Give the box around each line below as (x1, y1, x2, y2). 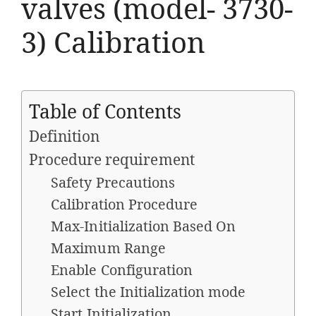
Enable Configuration (51, 260, 193, 279)
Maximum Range (51, 238, 166, 257)
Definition (29, 126, 100, 146)
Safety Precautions (51, 172, 175, 192)
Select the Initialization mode (51, 281, 246, 301)
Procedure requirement (29, 149, 195, 169)
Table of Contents (29, 98, 182, 124)
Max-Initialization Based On (51, 216, 236, 236)
